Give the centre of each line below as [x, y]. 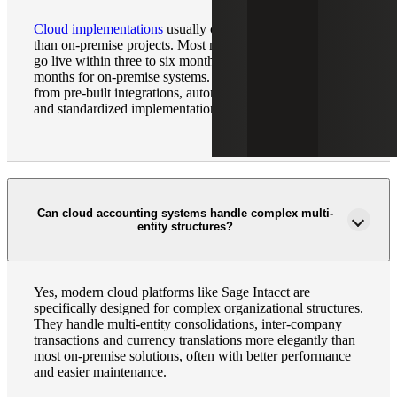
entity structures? [185, 227]
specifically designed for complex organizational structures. [198, 308]
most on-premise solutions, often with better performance [192, 356]
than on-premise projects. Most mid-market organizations [192, 44]
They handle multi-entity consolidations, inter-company [188, 324]
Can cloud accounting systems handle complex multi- [185, 214]
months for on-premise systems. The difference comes [184, 76]
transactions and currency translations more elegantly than [195, 340]
